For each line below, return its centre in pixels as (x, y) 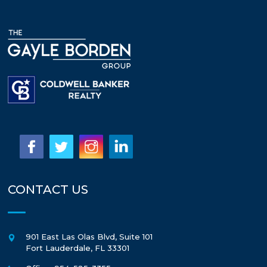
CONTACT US (48, 190)
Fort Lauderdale (58, 248)
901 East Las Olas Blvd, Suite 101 (89, 237)
